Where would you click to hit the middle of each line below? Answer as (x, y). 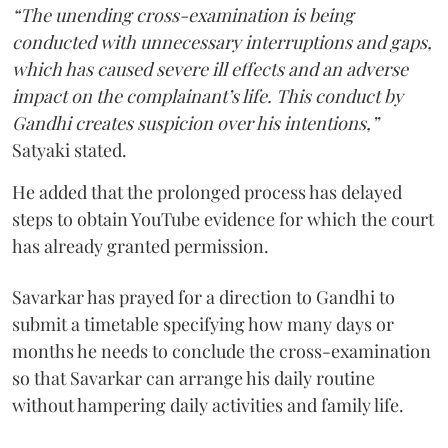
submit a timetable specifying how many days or (203, 324)
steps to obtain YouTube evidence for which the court (223, 219)
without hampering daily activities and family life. (208, 405)
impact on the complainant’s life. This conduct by (207, 96)
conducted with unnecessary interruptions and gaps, (222, 42)
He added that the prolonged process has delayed (207, 192)
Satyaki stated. (69, 150)
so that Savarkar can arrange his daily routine (193, 378)
